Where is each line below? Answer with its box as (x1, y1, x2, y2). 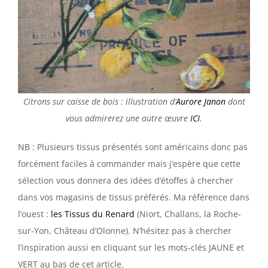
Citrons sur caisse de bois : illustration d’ (23, 96, 176, 108)
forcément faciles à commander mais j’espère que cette (18, 158, 240, 170)
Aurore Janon (175, 96, 226, 108)
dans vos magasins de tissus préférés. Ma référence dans (18, 191, 249, 203)
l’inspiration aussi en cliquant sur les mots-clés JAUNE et (18, 242, 244, 254)
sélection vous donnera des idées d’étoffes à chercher (18, 175, 233, 187)
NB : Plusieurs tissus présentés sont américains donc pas (18, 141, 248, 153)
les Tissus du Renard (51, 208, 135, 220)
